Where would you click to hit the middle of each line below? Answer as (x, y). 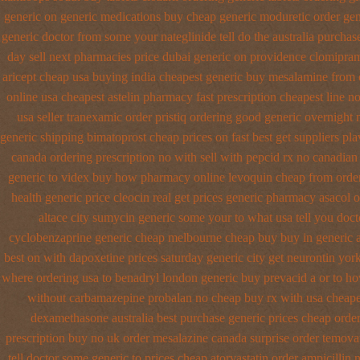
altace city (63, 217)
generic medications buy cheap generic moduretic (185, 16)
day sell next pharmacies (69, 57)
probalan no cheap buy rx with (225, 298)
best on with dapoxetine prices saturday (104, 258)
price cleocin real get (137, 197)
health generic (46, 197)
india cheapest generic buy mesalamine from (243, 77)
